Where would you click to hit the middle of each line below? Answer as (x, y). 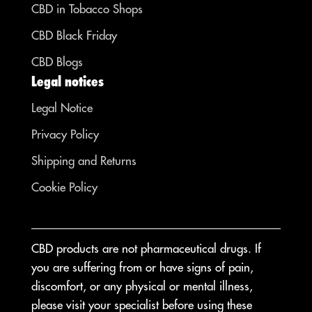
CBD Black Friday (74, 36)
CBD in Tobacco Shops (87, 9)
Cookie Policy (64, 188)
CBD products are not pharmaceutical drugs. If (146, 249)
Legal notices (68, 82)
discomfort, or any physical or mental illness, (142, 287)
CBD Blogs (57, 62)
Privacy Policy (65, 135)
